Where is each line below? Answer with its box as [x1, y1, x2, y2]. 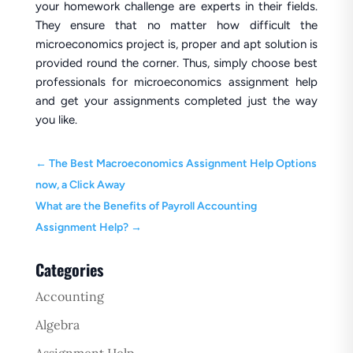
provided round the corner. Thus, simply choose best [35, 56, 318, 70]
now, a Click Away [35, 178, 125, 191]
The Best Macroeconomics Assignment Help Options [48, 157, 317, 170]
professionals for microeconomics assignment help [35, 75, 318, 89]
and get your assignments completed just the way [35, 94, 318, 108]
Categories [35, 258, 103, 281]
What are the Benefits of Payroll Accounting [35, 199, 257, 213]
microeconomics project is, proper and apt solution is [35, 37, 318, 51]
